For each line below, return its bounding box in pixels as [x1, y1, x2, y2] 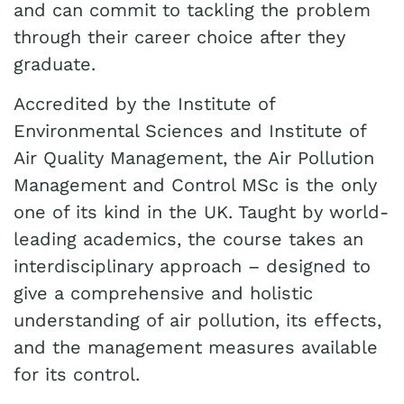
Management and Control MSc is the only [14, 174, 377, 196]
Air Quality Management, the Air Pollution [14, 147, 374, 169]
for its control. [14, 363, 140, 385]
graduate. [14, 53, 96, 75]
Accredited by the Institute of [14, 93, 275, 115]
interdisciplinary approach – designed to [14, 255, 371, 277]
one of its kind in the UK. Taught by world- [14, 201, 389, 223]
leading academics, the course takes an [14, 228, 363, 250]
